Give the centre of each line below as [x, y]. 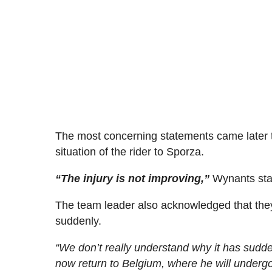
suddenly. [79, 221]
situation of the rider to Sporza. [130, 151]
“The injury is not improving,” [133, 178]
